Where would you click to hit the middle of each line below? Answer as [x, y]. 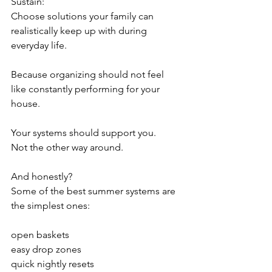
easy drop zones [46, 249]
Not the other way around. [67, 147]
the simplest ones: [50, 205]
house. [25, 103]
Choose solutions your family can [83, 16]
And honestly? [42, 176]
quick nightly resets [53, 263]
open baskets [40, 234]
